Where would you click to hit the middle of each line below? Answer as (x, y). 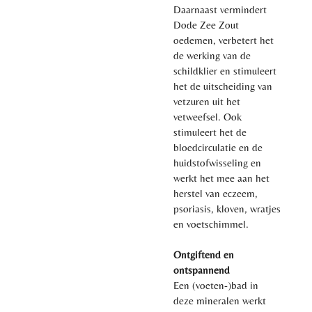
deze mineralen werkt (220, 300)
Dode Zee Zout (206, 24)
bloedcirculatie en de (218, 147)
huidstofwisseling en (217, 162)
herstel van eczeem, (216, 193)
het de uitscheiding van (223, 86)
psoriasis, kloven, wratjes (227, 208)
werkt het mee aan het (221, 178)
